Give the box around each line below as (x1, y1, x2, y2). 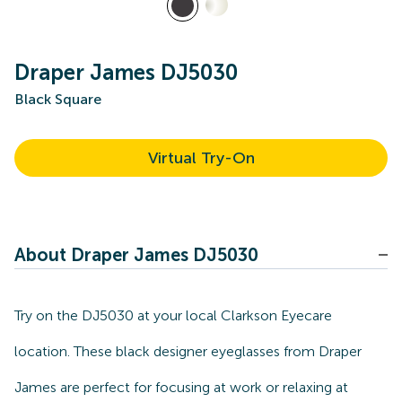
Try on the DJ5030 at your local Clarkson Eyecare (14, 307, 332, 324)
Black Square (14, 91, 101, 108)
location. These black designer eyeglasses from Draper (14, 343, 362, 360)
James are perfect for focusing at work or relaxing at (14, 379, 348, 396)
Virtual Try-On (147, 148, 255, 168)
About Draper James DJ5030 (14, 244, 258, 266)
